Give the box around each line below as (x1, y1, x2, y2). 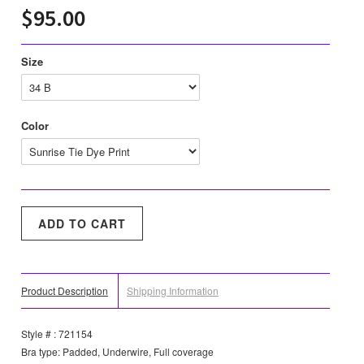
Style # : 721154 (21, 327, 93, 341)
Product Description (21, 284, 108, 298)
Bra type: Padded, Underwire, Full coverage (21, 344, 214, 359)
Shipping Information (127, 284, 219, 298)
